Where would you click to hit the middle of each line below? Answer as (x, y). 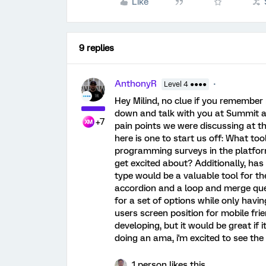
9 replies (96, 48)
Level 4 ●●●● (185, 85)
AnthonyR (136, 84)
